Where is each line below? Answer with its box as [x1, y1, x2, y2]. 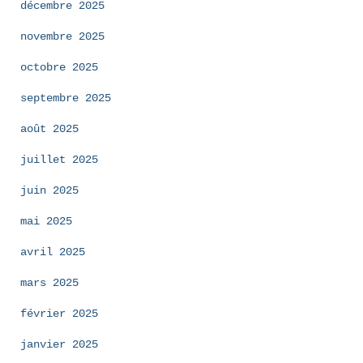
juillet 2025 [20, 152, 98, 166]
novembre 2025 [20, 29, 105, 43]
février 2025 [20, 306, 98, 320]
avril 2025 [20, 245, 85, 258]
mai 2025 [20, 214, 72, 228]
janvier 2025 [20, 337, 98, 351]
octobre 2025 [20, 60, 98, 74]
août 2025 [20, 122, 79, 135]
